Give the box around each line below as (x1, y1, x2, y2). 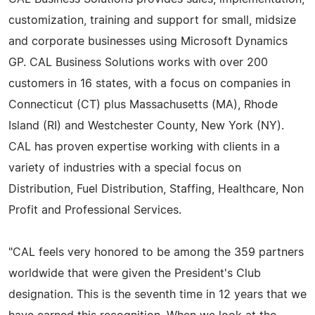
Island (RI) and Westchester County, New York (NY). (8, 120, 284, 131)
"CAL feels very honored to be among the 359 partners (8, 246, 304, 258)
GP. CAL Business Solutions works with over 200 (8, 56, 268, 68)
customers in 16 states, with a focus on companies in (8, 77, 290, 89)
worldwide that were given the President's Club (8, 267, 261, 279)
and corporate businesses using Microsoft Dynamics (8, 35, 288, 47)
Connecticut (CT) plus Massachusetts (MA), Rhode (8, 98, 278, 110)
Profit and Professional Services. (8, 204, 181, 216)
